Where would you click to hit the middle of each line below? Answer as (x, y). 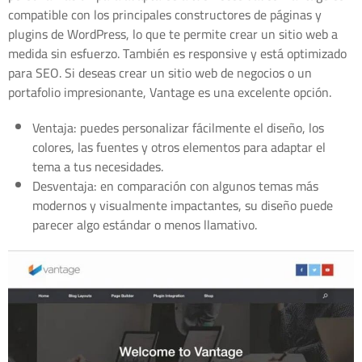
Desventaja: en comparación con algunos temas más (175, 185)
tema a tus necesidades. (98, 166)
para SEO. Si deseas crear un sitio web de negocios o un (160, 72)
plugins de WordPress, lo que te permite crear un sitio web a (173, 34)
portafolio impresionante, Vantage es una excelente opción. (170, 92)
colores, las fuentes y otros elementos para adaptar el (179, 147)
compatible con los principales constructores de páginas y (165, 14)
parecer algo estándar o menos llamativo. (145, 224)
